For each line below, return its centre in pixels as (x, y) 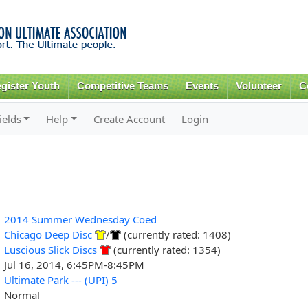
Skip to (124, 8)
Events (202, 86)
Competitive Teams (123, 86)
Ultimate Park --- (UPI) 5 (60, 279)
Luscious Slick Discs (50, 249)
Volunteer (258, 86)
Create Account (130, 119)
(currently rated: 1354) (165, 249)
